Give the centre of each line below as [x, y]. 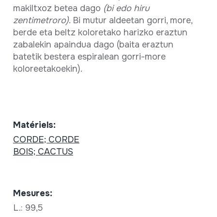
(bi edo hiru [126, 8]
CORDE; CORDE [46, 139]
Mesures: [32, 193]
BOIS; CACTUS [43, 151]
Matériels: [34, 125]
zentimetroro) [41, 20]
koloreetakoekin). [47, 69]
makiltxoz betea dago [58, 8]
